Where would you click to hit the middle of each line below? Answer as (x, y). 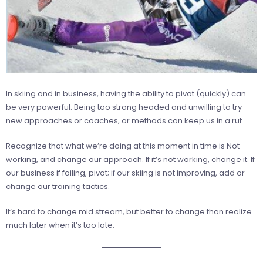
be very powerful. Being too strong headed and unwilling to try (124, 107)
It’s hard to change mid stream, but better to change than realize (129, 211)
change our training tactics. (58, 186)
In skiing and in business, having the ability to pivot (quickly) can (126, 93)
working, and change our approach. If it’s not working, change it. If (130, 159)
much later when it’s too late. (60, 225)
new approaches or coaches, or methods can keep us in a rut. (125, 120)
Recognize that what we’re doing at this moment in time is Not (123, 146)
